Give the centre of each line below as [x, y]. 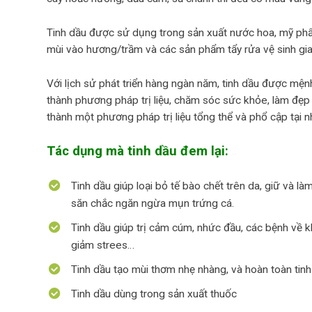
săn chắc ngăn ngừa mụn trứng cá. [153, 203]
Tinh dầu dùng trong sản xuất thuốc [154, 294]
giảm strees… [103, 245]
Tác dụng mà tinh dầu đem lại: [138, 151]
